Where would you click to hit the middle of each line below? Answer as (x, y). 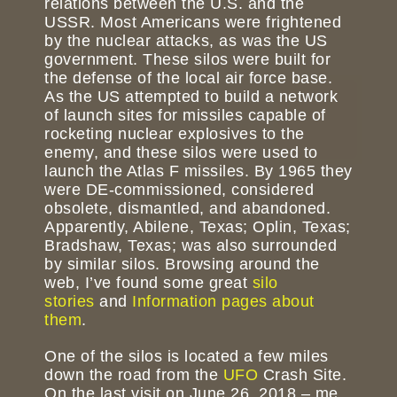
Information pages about (223, 302)
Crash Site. (304, 375)
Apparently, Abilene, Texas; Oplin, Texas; (198, 227)
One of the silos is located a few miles (187, 357)
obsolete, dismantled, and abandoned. (187, 209)
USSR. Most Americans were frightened (193, 23)
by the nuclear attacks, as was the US (186, 41)
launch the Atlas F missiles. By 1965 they (198, 171)
